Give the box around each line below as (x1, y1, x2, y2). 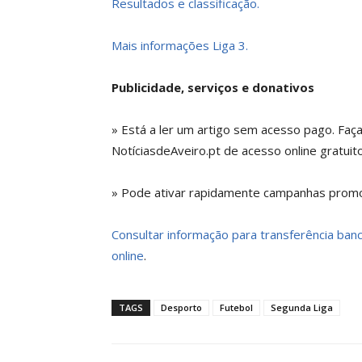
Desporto (161, 301, 202, 314)
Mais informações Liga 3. (112, 37, 248, 53)
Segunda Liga (271, 301, 333, 314)
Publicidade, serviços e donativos (112, 79, 314, 95)
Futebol (220, 301, 253, 314)
